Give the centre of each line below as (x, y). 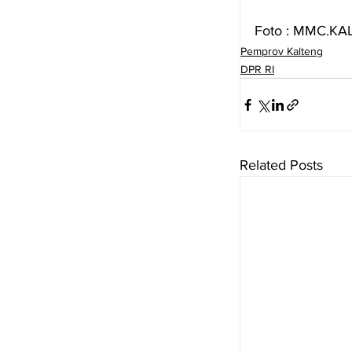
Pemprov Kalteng (282, 51)
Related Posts (281, 165)
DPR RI (257, 70)
